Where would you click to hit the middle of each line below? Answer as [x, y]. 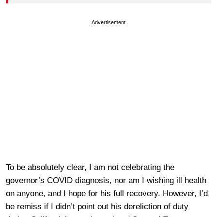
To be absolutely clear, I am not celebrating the [90, 167]
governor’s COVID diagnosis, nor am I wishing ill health [106, 180]
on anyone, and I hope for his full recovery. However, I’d [107, 193]
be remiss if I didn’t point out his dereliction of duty [97, 206]
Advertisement [108, 22]
